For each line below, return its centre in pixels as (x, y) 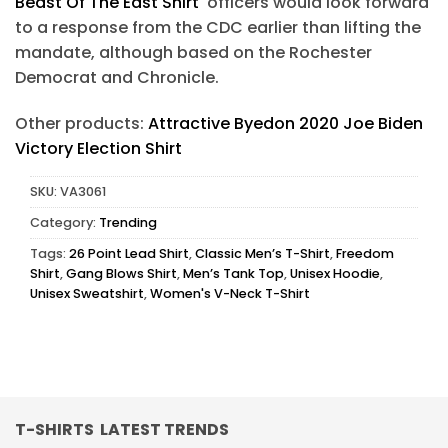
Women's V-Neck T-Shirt (230, 294)
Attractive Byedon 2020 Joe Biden (285, 124)
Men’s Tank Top (233, 274)
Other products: (81, 124)
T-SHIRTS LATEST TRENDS (122, 430)
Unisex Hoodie (335, 274)
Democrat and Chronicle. (117, 78)
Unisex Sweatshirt (87, 294)
